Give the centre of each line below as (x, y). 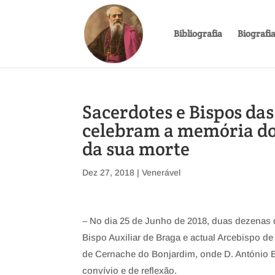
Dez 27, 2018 (109, 172)
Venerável (161, 172)
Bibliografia (198, 33)
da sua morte (136, 149)
